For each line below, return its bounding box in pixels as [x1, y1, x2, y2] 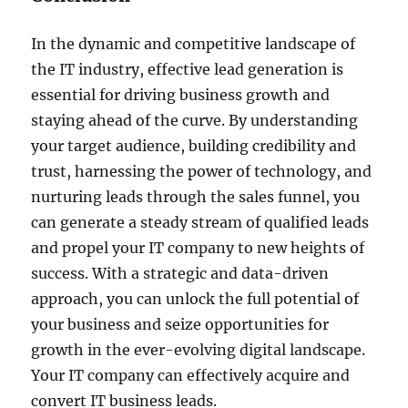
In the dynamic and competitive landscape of [31, 34, 356, 53]
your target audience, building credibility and [31, 136, 357, 155]
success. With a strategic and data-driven [31, 263, 330, 282]
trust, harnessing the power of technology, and [31, 161, 372, 180]
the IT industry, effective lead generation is [31, 59, 344, 78]
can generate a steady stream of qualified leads [31, 212, 370, 231]
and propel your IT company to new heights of [31, 238, 365, 257]
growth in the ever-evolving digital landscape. [31, 340, 366, 359]
